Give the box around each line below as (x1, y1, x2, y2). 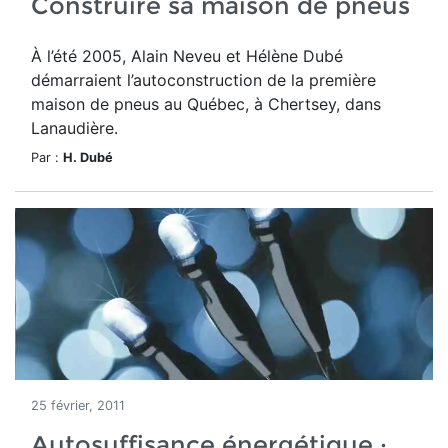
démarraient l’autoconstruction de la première (31, 70, 376, 90)
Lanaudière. (31, 118, 118, 138)
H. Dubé (63, 150, 113, 165)
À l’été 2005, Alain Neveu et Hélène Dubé (31, 46, 343, 66)
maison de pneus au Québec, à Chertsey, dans (31, 94, 381, 114)
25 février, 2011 (31, 398, 125, 413)
